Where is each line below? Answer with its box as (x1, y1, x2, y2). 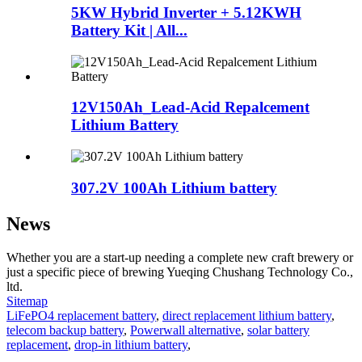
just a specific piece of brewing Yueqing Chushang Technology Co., (6, 265, 353, 280)
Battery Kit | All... (71, 21, 187, 39)
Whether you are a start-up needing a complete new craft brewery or (6, 250, 353, 265)
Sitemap (6, 294, 48, 309)
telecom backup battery (6, 323, 124, 338)
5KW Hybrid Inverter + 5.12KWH (71, 3, 301, 21)
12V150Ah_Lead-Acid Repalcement (71, 99, 309, 116)
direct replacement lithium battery (162, 309, 331, 323)
